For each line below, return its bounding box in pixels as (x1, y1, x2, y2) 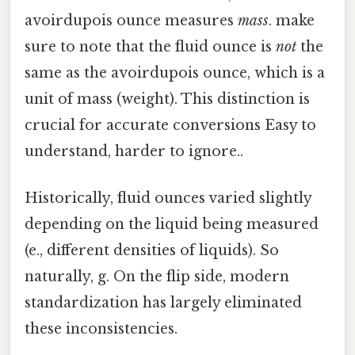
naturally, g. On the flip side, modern (25, 268, 289, 286)
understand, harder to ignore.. (25, 142, 243, 160)
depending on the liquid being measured (25, 216, 319, 234)
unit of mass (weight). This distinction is (25, 90, 310, 108)
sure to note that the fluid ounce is (25, 37, 276, 55)
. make (269, 11, 315, 29)
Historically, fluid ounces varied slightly (25, 189, 311, 208)
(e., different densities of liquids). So (25, 242, 279, 260)
